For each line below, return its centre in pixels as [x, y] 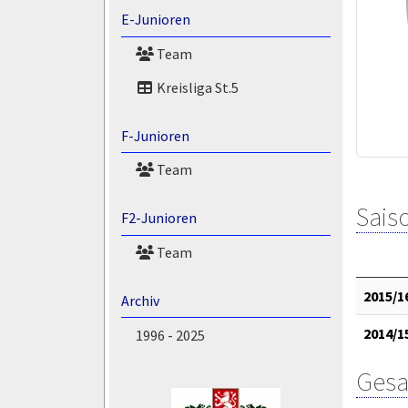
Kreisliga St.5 [196, 87]
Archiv [140, 300]
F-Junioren [155, 135]
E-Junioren [155, 20]
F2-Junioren [158, 218]
